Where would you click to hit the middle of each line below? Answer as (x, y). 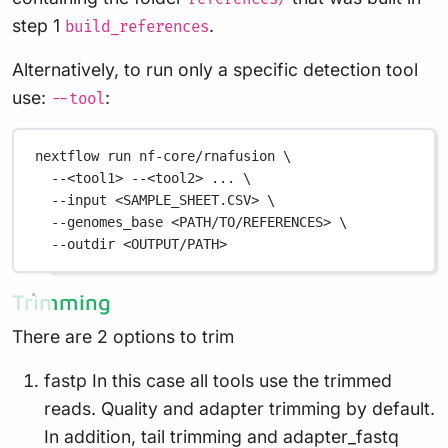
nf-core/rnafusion (207, 156)
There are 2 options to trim (123, 336)
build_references (137, 27)
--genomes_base (107, 222)
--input (79, 200)
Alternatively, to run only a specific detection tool (215, 69)
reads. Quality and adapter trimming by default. (239, 408)
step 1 (38, 25)
